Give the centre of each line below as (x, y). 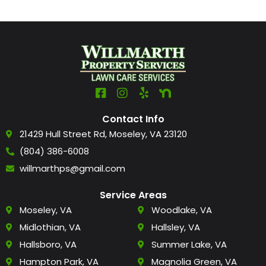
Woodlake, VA (181, 210)
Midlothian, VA (50, 227)
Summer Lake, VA (189, 245)
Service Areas (133, 195)
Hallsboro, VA (48, 245)
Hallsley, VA (175, 227)
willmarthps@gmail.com (72, 169)
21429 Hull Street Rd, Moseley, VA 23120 (103, 134)
